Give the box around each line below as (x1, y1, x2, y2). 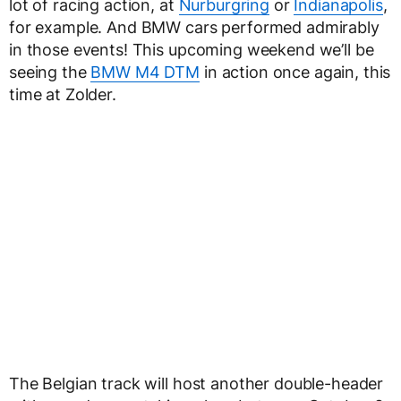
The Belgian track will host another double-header (9, 374, 384, 394)
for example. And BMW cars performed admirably (9, 18, 380, 38)
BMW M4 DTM (90, 63, 200, 82)
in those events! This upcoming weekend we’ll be (9, 40, 374, 60)
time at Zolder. (9, 85, 116, 105)
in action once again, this (200, 63, 391, 82)
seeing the (9, 63, 91, 82)
